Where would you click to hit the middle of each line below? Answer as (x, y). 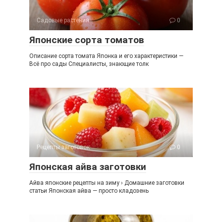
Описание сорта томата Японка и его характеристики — (106, 56)
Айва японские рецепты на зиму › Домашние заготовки (107, 183)
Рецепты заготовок (63, 147)
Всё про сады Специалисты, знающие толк (89, 64)
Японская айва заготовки (88, 167)
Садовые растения (63, 20)
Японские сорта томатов (87, 40)
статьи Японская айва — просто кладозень (89, 191)
